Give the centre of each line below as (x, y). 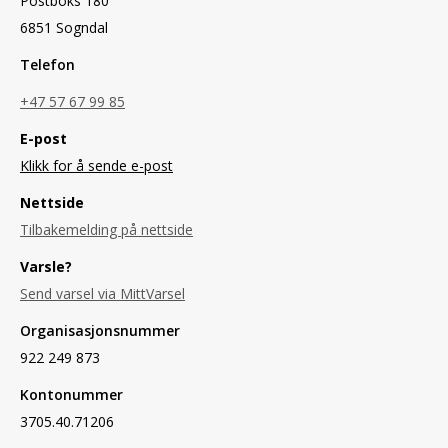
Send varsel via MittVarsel (102, 293)
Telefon (47, 64)
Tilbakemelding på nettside (106, 229)
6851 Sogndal (64, 27)
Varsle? (46, 266)
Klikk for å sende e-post (96, 165)
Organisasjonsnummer (100, 330)
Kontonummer (71, 394)
